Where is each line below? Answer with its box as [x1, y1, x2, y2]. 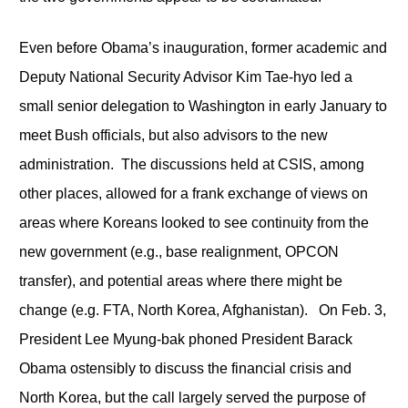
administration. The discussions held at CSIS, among [18, 156, 364, 172]
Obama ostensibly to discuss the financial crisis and [18, 360, 352, 376]
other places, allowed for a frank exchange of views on [18, 185, 368, 201]
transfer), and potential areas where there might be [18, 272, 342, 289]
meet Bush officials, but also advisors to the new [18, 127, 328, 143]
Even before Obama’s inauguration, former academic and [18, 39, 387, 56]
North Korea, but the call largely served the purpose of [18, 389, 365, 405]
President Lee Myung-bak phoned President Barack [18, 331, 352, 347]
